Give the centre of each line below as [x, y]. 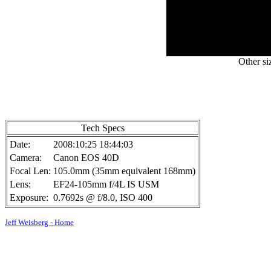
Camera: [26, 158]
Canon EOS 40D [86, 158]
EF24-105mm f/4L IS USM [106, 184]
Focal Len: [30, 171]
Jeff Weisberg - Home [39, 222]
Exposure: [29, 198]
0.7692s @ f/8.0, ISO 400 [103, 198]
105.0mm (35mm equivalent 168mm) [124, 171]
